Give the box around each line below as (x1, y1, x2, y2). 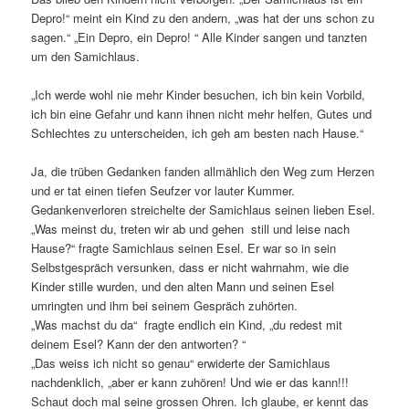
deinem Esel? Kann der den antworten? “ (31, 334, 246, 352)
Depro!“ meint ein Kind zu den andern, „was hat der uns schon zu (31, 8, 375, 26)
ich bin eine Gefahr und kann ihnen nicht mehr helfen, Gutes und (31, 104, 372, 122)
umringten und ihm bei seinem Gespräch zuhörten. (31, 296, 299, 314)
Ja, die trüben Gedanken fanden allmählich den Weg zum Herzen (31, 162, 375, 180)
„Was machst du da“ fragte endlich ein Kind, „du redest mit (31, 315, 343, 333)
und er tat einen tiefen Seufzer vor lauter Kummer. (31, 181, 296, 199)
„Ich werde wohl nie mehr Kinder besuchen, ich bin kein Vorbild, (31, 85, 366, 103)
